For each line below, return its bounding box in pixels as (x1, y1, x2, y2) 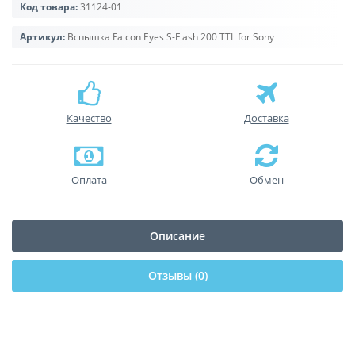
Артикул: (20, 29, 65, 44)
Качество (66, 110, 112, 125)
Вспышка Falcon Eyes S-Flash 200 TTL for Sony (65, 29, 274, 44)
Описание (150, 227, 205, 243)
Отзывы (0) (147, 267, 208, 283)
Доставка (243, 110, 289, 125)
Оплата (71, 172, 107, 187)
